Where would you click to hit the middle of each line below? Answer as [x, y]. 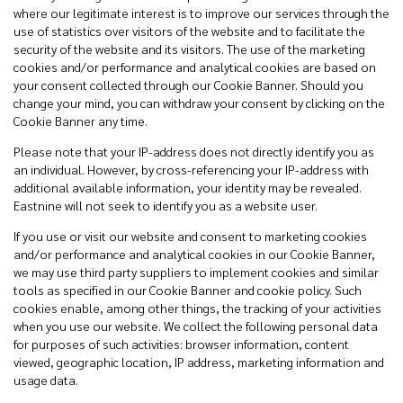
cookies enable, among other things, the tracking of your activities [197, 308]
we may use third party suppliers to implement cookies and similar [196, 272]
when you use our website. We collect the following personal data [196, 326]
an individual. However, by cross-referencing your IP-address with [191, 169]
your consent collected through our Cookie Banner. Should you [188, 85]
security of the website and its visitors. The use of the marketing [189, 49]
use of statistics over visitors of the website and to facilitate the [189, 31]
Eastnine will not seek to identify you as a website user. [166, 205]
